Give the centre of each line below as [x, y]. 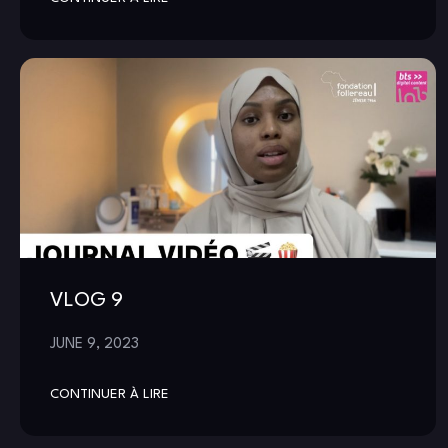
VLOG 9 [86, 300]
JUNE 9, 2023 [94, 343]
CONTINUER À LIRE [109, 394]
